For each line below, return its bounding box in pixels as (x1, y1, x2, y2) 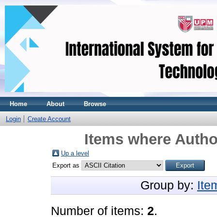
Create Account (28, 115, 71, 123)
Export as (52, 162, 81, 169)
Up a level (61, 150, 89, 157)
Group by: (140, 179, 197, 192)
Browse (84, 100, 106, 108)
